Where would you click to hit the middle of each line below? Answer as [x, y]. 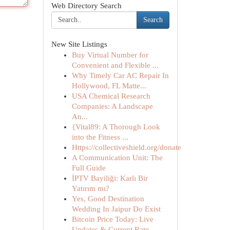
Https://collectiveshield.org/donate [126, 147]
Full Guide [89, 168]
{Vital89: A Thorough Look [116, 127]
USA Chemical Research [111, 96]
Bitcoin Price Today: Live [112, 219]
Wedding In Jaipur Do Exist [116, 209]
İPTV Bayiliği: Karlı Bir [110, 178]
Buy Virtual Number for [110, 55]
